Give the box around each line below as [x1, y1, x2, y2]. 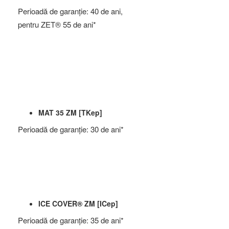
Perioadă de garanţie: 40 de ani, [18, 6, 123, 16]
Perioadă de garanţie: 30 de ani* [18, 124, 124, 134]
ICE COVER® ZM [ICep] [38, 198, 118, 209]
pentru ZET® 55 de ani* [18, 19, 96, 30]
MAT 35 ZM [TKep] [38, 107, 102, 118]
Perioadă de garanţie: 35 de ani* [18, 215, 124, 225]
